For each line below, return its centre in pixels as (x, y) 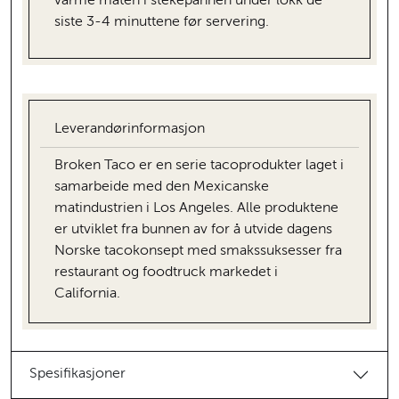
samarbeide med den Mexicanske (162, 187)
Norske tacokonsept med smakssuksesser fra (198, 251)
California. (87, 293)
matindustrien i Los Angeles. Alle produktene (196, 208)
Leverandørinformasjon (130, 129)
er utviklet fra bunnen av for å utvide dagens (193, 229)
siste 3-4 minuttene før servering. (162, 22)
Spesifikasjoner (77, 375)
